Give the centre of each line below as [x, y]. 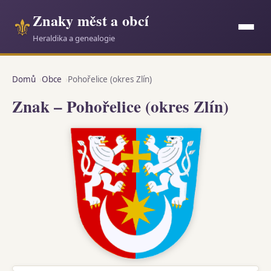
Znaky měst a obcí [91, 20]
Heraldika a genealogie [74, 38]
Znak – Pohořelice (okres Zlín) [120, 106]
